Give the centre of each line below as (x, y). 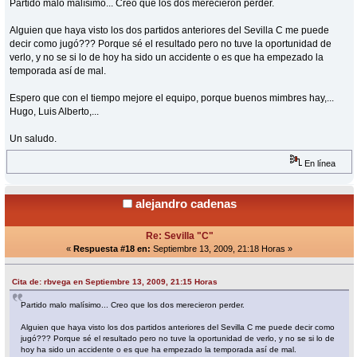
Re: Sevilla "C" (179, 235)
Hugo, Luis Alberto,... (55, 111)
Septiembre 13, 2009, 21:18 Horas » (222, 248)
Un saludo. (33, 138)
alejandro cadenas (186, 203)
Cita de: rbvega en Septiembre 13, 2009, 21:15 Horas (115, 281)
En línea (319, 163)
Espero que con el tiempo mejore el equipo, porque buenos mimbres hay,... (172, 98)
